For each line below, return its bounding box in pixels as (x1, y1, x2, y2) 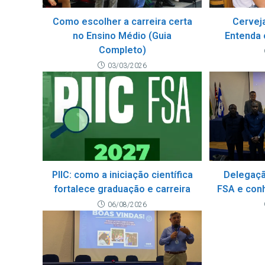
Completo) (98, 44, 146, 56)
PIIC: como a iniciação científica (51, 169, 193, 181)
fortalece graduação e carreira (54, 183, 191, 195)
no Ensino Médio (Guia (73, 30, 172, 41)
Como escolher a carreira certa (52, 15, 192, 27)
